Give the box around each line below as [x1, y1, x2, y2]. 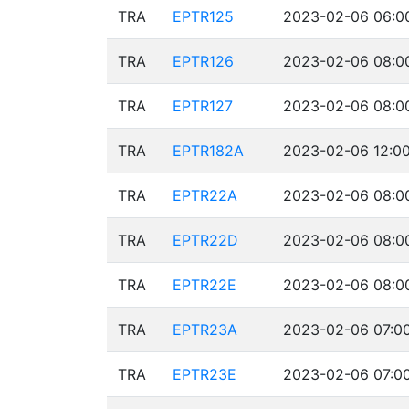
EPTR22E [173, 276, 236, 294]
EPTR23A [173, 320, 237, 339]
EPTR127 [173, 97, 233, 115]
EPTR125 [173, 7, 234, 26]
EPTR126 [173, 52, 234, 70]
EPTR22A [173, 186, 237, 204]
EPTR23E [173, 365, 236, 383]
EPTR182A [173, 142, 244, 160]
